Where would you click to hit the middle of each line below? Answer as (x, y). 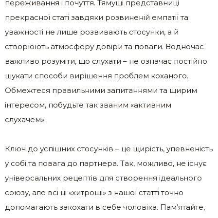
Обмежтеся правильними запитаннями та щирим (101, 91)
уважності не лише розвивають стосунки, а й (92, 32)
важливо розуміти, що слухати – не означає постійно (106, 61)
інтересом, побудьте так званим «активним (88, 105)
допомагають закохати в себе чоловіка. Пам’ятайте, (105, 207)
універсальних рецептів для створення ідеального (103, 178)
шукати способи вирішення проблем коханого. (97, 76)
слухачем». (25, 120)
